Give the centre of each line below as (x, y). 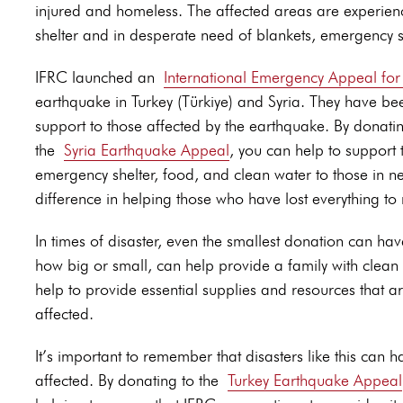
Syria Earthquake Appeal (147, 150)
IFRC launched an (95, 77)
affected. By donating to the (127, 381)
